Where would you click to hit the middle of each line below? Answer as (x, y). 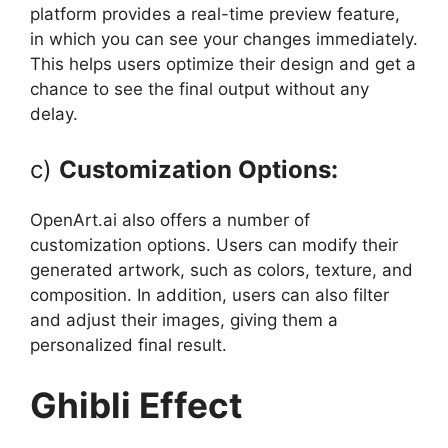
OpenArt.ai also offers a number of (170, 220)
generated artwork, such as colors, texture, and (221, 270)
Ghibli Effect (136, 404)
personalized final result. (128, 345)
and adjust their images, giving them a (184, 320)
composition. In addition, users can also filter (209, 295)
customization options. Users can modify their (214, 245)
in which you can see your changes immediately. (224, 38)
